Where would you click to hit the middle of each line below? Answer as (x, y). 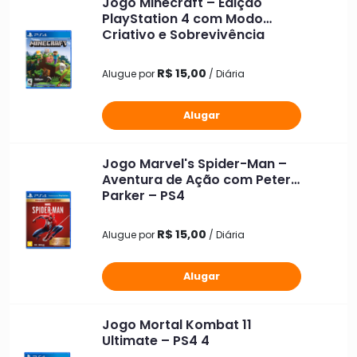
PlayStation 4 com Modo (182, 18)
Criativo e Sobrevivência (183, 34)
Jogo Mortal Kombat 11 (177, 324)
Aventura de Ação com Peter (196, 179)
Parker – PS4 (143, 195)
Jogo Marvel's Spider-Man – (194, 163)
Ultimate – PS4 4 (156, 340)
